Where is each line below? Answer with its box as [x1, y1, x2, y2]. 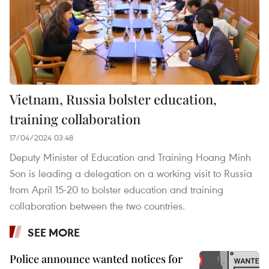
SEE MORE [28, 225, 80, 240]
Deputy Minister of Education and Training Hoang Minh [10, 150, 251, 165]
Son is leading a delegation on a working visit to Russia [10, 166, 252, 181]
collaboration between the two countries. [10, 199, 185, 213]
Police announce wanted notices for [10, 252, 183, 267]
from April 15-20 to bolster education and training [10, 183, 223, 197]
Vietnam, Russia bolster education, [10, 90, 217, 109]
